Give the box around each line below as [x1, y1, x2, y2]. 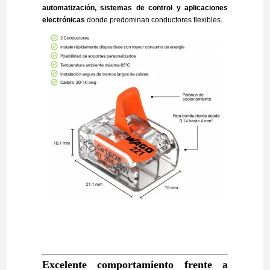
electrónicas [42, 16, 85, 25]
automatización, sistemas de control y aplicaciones [42, 4, 228, 13]
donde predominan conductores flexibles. [84, 16, 222, 25]
